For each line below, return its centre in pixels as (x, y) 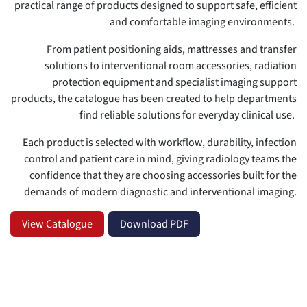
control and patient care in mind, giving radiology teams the (160, 159)
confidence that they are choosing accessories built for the (163, 175)
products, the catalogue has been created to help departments (154, 98)
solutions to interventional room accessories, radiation (171, 65)
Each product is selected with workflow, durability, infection (160, 142)
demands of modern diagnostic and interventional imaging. (160, 192)
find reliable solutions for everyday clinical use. (188, 115)
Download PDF (154, 224)
